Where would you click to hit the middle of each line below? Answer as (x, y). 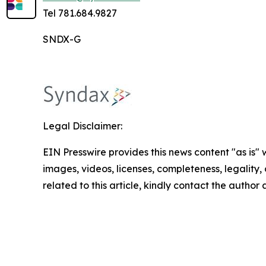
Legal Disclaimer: (83, 126)
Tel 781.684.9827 (80, 13)
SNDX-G (62, 39)
